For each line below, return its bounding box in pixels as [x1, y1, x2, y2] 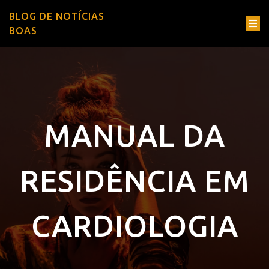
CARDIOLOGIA [31, 208, 238, 242]
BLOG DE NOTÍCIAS [9, 11, 104, 22]
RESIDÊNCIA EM [19, 163, 250, 197]
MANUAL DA [44, 118, 225, 152]
